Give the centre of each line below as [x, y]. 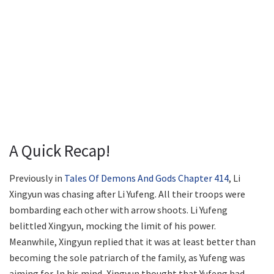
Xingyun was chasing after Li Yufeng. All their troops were [127, 194]
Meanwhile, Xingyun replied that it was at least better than [132, 241]
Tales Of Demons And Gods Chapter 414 [146, 178]
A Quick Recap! [60, 151]
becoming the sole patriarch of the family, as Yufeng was [127, 257]
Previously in [37, 178]
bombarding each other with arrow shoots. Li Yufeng [118, 209]
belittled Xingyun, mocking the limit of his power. [113, 225]
